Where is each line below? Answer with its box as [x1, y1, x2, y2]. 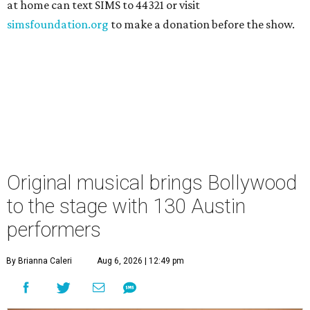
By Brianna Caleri [6, 256, 72, 266]
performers [7, 218, 101, 241]
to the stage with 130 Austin [7, 194, 246, 218]
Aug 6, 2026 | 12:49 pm [97, 256, 184, 266]
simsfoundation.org [7, 17, 109, 31]
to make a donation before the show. [109, 17, 295, 31]
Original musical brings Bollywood [7, 171, 297, 194]
